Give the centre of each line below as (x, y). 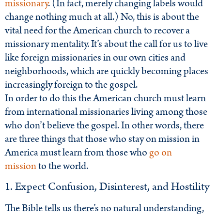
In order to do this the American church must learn (105, 99)
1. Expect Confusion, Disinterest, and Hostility (107, 186)
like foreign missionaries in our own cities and (95, 58)
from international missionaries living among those (106, 112)
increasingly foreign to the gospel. (71, 85)
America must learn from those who (77, 153)
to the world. (62, 166)
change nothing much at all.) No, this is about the (102, 17)
